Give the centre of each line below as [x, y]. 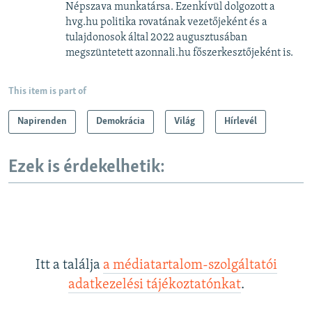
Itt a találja [69, 265]
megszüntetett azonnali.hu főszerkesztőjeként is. [179, 53]
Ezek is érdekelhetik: [87, 168]
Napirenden [42, 122]
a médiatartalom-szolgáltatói [190, 265]
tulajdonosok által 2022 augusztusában [156, 38]
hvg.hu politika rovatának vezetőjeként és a [166, 23]
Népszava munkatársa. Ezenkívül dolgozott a [170, 7]
